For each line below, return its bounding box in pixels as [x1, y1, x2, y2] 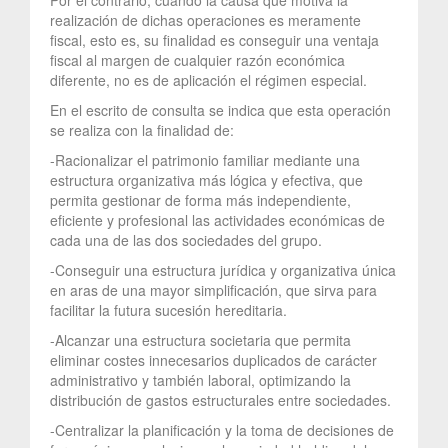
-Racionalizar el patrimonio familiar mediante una [50, 149, 360, 170]
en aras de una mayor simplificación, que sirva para [50, 279, 377, 300]
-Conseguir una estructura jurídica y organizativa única [50, 259, 396, 280]
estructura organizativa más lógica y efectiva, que [50, 169, 363, 190]
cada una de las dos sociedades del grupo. [50, 229, 322, 250]
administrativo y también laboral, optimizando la [50, 369, 351, 390]
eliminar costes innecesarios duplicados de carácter [50, 349, 377, 370]
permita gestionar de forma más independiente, [50, 189, 351, 210]
